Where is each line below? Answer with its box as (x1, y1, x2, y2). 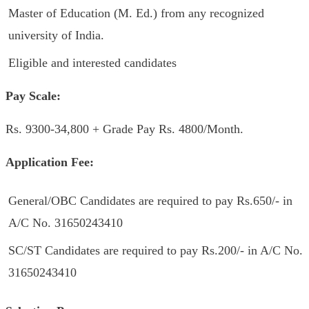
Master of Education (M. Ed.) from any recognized (8, 6, 264, 20)
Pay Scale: (6, 89, 61, 103)
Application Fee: (6, 155, 94, 169)
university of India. (8, 28, 104, 42)
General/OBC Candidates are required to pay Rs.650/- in (8, 194, 292, 208)
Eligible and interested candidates (8, 56, 177, 70)
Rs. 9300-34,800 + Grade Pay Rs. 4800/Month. (6, 122, 243, 136)
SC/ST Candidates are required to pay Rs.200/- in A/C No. (8, 243, 303, 257)
